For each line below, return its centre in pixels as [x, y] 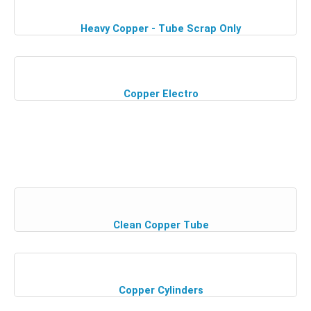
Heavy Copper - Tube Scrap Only [161, 28]
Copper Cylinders [161, 290]
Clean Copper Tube [161, 225]
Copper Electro [161, 93]
